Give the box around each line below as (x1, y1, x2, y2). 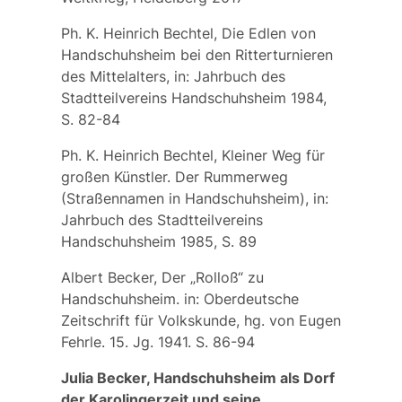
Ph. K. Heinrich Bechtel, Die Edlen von (60, 23, 316, 42)
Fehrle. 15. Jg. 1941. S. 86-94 (60, 332, 255, 351)
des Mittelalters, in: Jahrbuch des (60, 66, 285, 85)
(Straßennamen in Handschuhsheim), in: (60, 188, 328, 207)
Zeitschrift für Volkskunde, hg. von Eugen (60, 310, 341, 329)
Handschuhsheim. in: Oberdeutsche (60, 289, 299, 308)
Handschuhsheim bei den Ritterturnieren (60, 45, 333, 64)
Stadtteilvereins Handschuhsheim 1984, (60, 88, 327, 107)
